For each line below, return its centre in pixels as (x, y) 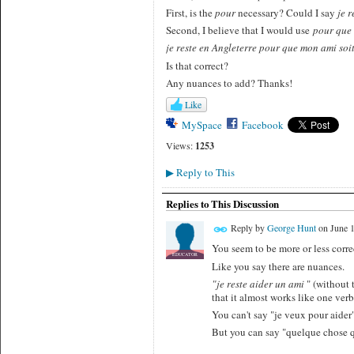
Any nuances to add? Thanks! (229, 83)
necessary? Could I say (286, 12)
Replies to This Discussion (222, 204)
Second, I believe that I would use (239, 30)
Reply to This (204, 173)
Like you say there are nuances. (278, 266)
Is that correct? (200, 65)
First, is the (190, 12)
